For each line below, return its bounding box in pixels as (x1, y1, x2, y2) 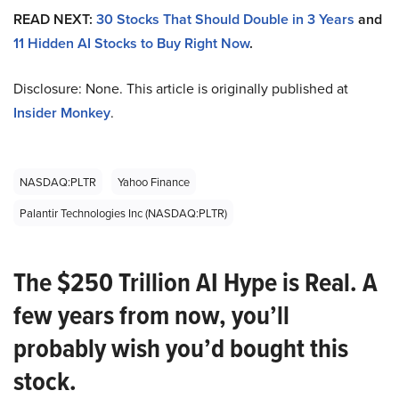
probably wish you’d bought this (13, 329, 348, 369)
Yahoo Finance (118, 174, 190, 191)
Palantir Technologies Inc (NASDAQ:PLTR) (20, 205, 227, 222)
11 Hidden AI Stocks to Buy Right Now (13, 33, 249, 54)
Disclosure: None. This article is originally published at (13, 78, 348, 99)
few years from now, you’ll (13, 296, 289, 336)
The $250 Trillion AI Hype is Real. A (13, 263, 378, 303)
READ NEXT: (13, 9, 96, 30)
